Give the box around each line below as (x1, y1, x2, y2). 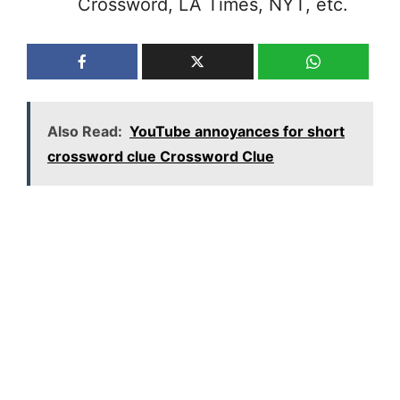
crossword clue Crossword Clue (47, 146, 274, 165)
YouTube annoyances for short (129, 121, 345, 140)
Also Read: (47, 121, 122, 140)
